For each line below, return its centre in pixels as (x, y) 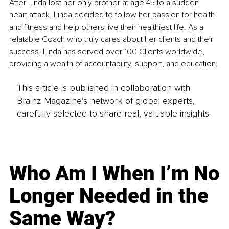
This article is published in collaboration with (103, 88)
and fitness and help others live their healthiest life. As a (107, 27)
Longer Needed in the (109, 196)
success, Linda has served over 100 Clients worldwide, (108, 52)
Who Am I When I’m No (114, 173)
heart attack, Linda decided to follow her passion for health (113, 15)
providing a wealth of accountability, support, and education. (114, 64)
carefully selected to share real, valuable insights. (113, 113)
